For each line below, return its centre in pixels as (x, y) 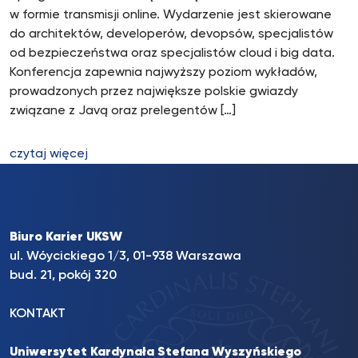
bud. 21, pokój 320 (63, 276)
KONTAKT (38, 314)
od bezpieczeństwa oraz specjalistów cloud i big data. (172, 54)
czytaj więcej (49, 154)
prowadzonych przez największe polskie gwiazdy (154, 92)
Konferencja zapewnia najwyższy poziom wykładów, (163, 73)
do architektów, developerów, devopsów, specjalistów (171, 34)
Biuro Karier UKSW (66, 237)
